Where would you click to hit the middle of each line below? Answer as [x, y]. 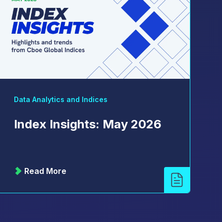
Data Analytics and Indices [60, 100]
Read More [45, 171]
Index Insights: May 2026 [87, 124]
